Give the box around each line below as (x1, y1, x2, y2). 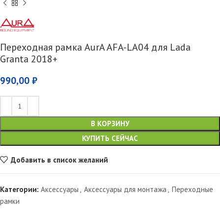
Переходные (172, 185, 213, 194)
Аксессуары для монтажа (84, 185, 166, 194)
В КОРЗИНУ (90, 119, 130, 129)
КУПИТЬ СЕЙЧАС (82, 134, 138, 143)
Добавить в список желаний (10, 155, 108, 165)
